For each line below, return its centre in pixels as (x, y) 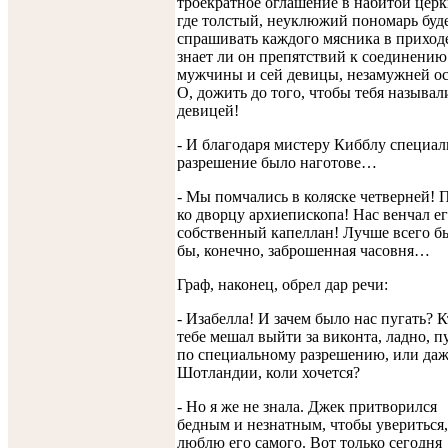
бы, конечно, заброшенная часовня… (303, 250)
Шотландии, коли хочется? (268, 372)
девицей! (208, 110)
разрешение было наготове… (277, 162)
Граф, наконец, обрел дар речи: (282, 284)
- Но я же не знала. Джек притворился (307, 406)
